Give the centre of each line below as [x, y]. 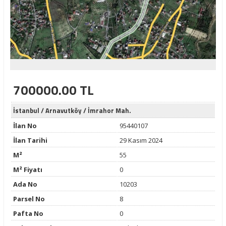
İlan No [25, 126]
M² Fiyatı [27, 169]
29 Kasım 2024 [141, 140]
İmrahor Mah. [109, 110]
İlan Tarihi [30, 140]
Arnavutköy [63, 110]
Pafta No [28, 213]
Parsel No [29, 199]
